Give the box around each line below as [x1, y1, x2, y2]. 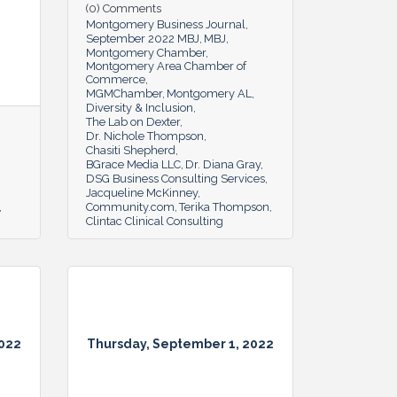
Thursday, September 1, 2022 [87, 337, 274, 352]
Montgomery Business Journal [86, 17, 245, 31]
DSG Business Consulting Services [86, 171, 265, 185]
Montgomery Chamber [86, 45, 206, 59]
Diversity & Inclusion [86, 100, 193, 114]
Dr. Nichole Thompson [86, 128, 204, 143]
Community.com [86, 199, 175, 214]
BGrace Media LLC [86, 157, 181, 171]
